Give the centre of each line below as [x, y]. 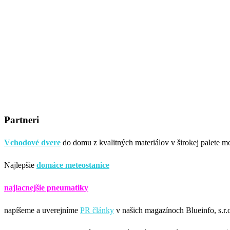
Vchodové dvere [32, 142]
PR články [97, 210]
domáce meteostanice [73, 165]
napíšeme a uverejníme [42, 210]
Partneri [22, 120]
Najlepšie [20, 165]
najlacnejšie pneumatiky [46, 187]
